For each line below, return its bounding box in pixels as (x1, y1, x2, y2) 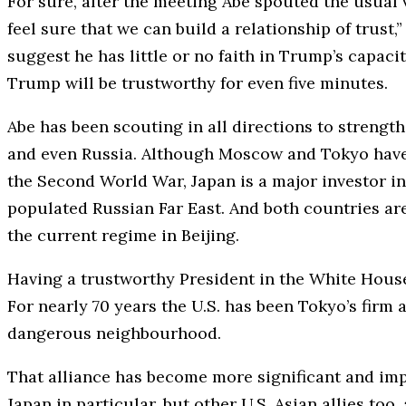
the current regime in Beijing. (7, 224, 239, 246)
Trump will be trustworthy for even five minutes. (7, 72, 388, 93)
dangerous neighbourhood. (7, 322, 221, 343)
